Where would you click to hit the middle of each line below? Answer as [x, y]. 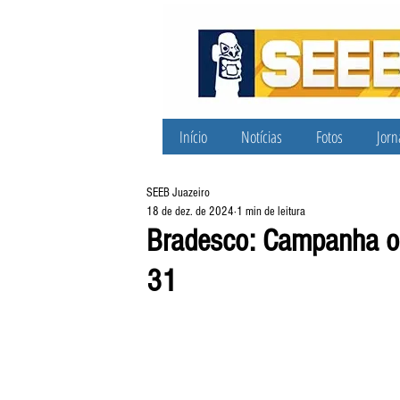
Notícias [262, 137]
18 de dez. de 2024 [190, 212]
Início [193, 137]
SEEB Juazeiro [178, 193]
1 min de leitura [271, 212]
